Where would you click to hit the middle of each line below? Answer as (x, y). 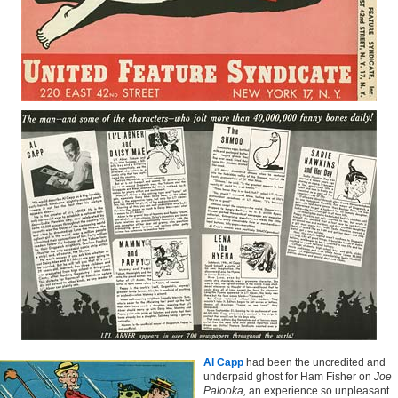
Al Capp (223, 362)
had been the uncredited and (314, 362)
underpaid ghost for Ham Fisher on (289, 377)
